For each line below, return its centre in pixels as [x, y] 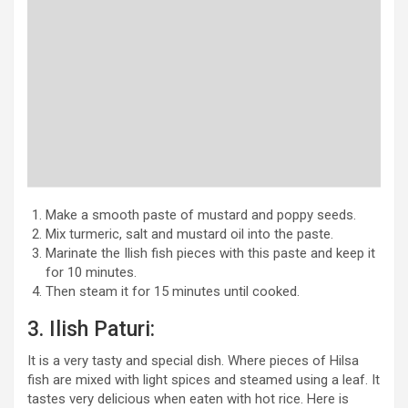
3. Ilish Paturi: [91, 329]
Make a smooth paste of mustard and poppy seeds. [201, 214]
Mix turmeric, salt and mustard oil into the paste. [189, 234]
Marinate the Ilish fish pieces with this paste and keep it [210, 253]
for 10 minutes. [91, 272]
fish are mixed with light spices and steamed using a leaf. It [204, 379]
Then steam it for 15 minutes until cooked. [173, 291]
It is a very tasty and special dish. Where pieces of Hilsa [193, 360]
